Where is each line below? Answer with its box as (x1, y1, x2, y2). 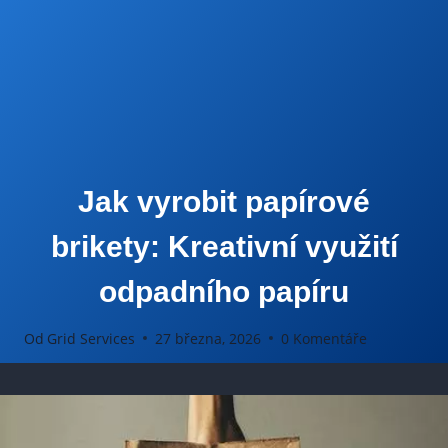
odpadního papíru (99, 275, 349, 309)
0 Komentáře (281, 328, 368, 348)
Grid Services (47, 328, 136, 348)
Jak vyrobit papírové (78, 185, 370, 219)
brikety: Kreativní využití (50, 230, 398, 264)
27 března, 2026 (155, 328, 262, 348)
